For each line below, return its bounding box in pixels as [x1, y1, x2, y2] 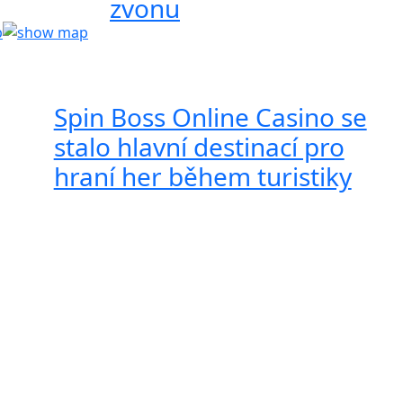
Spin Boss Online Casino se [53, 99, 367, 134]
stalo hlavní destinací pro [53, 129, 345, 164]
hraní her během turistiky [53, 158, 352, 193]
